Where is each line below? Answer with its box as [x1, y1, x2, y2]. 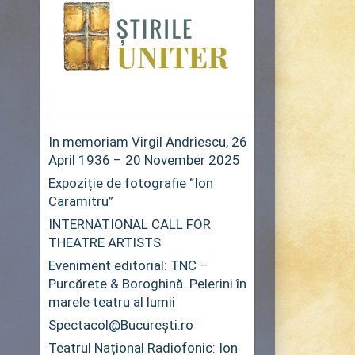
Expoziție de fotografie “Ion [48, 174, 214, 191]
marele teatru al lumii [48, 293, 176, 310]
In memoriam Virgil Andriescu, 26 [48, 133, 248, 150]
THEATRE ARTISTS [48, 234, 162, 250]
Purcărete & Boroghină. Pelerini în [48, 275, 247, 292]
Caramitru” [48, 193, 114, 209]
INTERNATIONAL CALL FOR [48, 216, 212, 232]
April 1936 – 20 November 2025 [48, 151, 241, 168]
